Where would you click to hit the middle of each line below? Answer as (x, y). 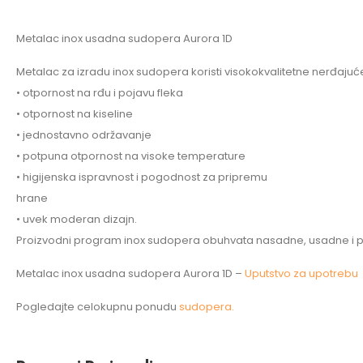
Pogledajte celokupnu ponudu (96, 306)
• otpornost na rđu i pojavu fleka (100, 92)
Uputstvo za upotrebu (301, 273)
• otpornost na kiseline (75, 113)
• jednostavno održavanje (84, 135)
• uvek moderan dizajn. (77, 219)
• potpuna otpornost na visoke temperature (131, 156)
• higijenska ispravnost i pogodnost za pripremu (142, 177)
